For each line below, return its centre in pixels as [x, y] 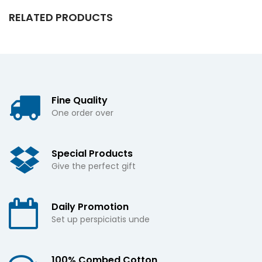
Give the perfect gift [94, 166]
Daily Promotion [90, 207]
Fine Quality [80, 100]
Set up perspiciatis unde [101, 219]
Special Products [92, 154]
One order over [82, 113]
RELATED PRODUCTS [61, 17]
